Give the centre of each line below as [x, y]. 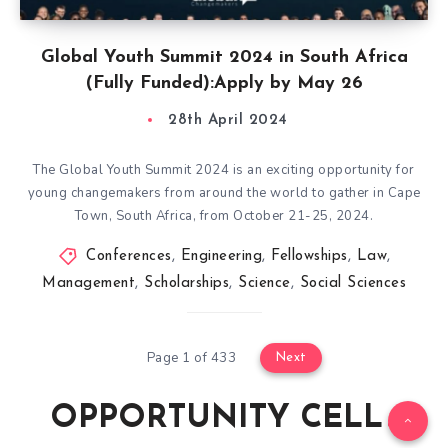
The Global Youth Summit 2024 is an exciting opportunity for [224, 170]
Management [88, 283]
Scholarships [186, 283]
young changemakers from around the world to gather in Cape [224, 193]
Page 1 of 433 [191, 358]
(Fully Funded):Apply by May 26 [224, 83]
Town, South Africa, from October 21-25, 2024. [224, 216]
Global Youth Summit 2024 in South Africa [224, 57]
